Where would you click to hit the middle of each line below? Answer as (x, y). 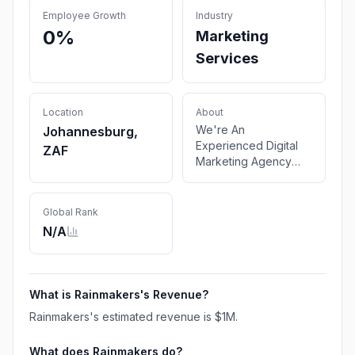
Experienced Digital (247, 145)
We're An (220, 130)
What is (52, 294)
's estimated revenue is (152, 317)
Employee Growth (84, 15)
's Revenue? (174, 294)
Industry (214, 15)
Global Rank (71, 212)
